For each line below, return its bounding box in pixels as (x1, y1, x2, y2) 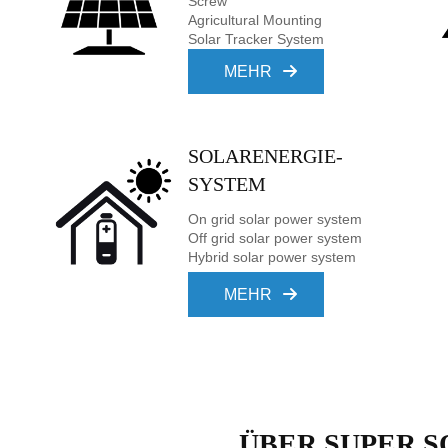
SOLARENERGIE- (188, 145, 343, 167)
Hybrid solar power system (188, 249, 356, 265)
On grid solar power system (188, 211, 362, 227)
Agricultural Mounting (188, 12, 322, 28)
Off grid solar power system (188, 230, 362, 246)
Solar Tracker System (188, 31, 324, 47)
